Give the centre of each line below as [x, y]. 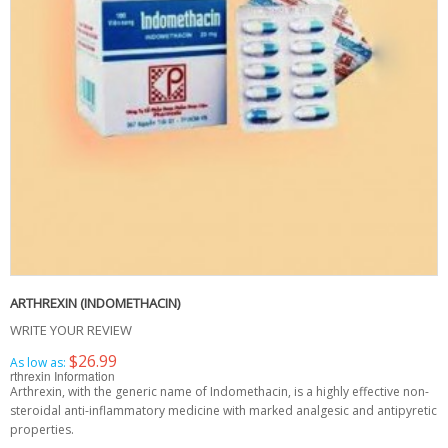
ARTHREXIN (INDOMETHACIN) [95, 303]
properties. [42, 429]
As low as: [38, 362]
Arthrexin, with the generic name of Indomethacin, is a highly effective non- [219, 391]
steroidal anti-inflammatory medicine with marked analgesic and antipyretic [223, 410]
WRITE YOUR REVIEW [71, 330]
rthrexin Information [62, 375]
